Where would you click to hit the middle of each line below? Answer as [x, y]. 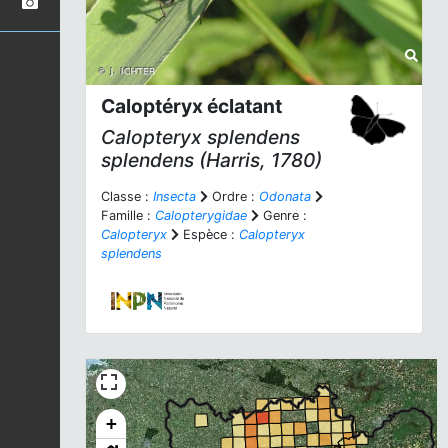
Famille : [128, 215]
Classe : [127, 196]
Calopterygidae [201, 215]
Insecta [174, 196]
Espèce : [209, 234]
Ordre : [233, 196]
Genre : [283, 215]
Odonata [285, 196]
